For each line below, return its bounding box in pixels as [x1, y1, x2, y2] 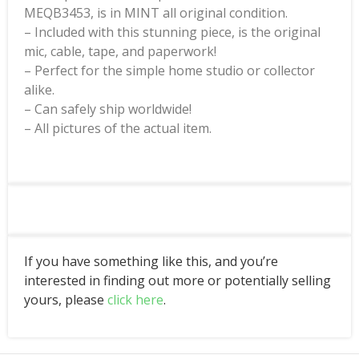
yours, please [24, 291, 107, 309]
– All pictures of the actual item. [24, 119, 212, 138]
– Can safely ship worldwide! [24, 100, 192, 119]
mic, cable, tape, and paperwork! [24, 42, 216, 61]
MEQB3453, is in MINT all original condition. [24, 4, 288, 22]
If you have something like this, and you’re [24, 252, 278, 271]
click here [107, 291, 163, 309]
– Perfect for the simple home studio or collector [24, 62, 315, 80]
